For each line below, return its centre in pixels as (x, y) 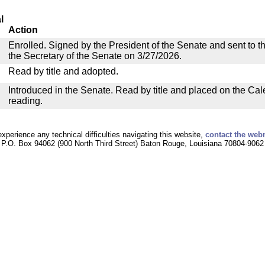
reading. (25, 101)
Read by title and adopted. (63, 71)
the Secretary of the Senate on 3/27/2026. (95, 56)
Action (23, 30)
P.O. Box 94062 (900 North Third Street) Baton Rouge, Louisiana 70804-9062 (132, 143)
